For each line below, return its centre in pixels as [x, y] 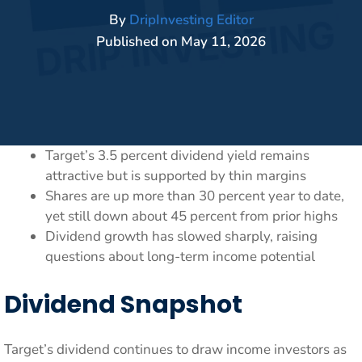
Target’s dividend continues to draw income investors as [175, 349]
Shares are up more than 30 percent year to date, [195, 196]
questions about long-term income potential [180, 256]
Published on [139, 42]
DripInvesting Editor [191, 20]
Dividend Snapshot [123, 305]
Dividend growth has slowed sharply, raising [181, 236]
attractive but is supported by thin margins [176, 175]
